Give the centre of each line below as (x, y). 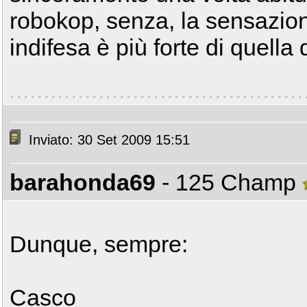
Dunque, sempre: (99, 244)
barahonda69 (83, 182)
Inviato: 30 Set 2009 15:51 (107, 140)
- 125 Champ (232, 182)
